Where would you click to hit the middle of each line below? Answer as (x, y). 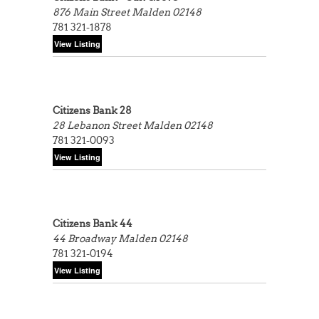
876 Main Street (92, 12)
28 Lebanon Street (98, 125)
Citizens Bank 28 (92, 110)
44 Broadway (85, 239)
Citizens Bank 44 (93, 224)
